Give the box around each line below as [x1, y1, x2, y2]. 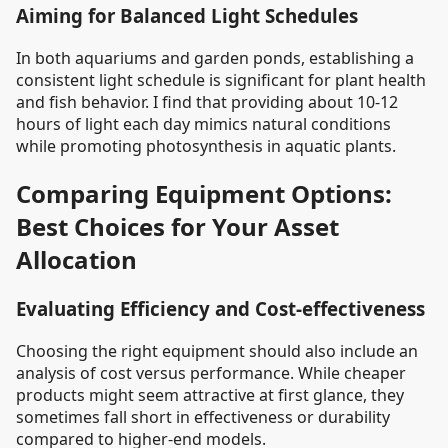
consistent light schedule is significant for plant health [16, 69, 426, 92]
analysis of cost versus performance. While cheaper [16, 361, 406, 384]
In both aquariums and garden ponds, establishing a [16, 47, 414, 70]
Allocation [16, 242, 137, 276]
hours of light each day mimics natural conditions [16, 113, 391, 136]
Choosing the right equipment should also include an [16, 339, 418, 362]
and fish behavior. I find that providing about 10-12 [16, 91, 398, 114]
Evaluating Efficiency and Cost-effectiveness [16, 295, 425, 321]
